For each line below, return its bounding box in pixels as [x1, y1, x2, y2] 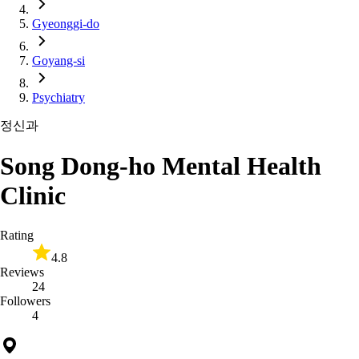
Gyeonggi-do [32, 17, 99, 30]
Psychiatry [32, 91, 85, 104]
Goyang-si [32, 54, 85, 67]
